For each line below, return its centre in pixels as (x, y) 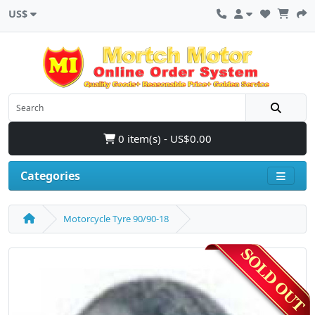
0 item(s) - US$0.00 (163, 139)
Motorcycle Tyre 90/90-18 (116, 219)
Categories (50, 176)
